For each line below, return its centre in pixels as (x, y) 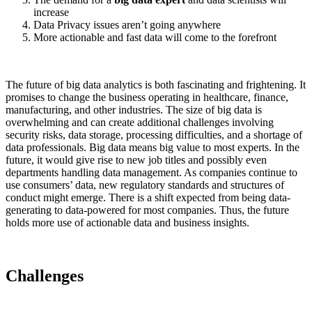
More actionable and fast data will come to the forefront (156, 37)
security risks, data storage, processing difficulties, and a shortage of (154, 134)
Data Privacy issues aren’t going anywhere (127, 24)
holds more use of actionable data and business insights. (129, 222)
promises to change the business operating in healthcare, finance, (147, 97)
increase (51, 12)
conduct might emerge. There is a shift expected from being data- (148, 197)
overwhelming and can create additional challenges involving (140, 122)
